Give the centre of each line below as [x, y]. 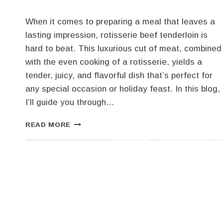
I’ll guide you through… [70, 103]
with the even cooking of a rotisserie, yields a [114, 62]
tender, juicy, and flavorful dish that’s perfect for [119, 76]
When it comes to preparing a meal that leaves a [120, 22]
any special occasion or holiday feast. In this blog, [123, 89]
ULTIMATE [89, 133]
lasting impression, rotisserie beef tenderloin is [116, 35]
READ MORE [48, 125]
